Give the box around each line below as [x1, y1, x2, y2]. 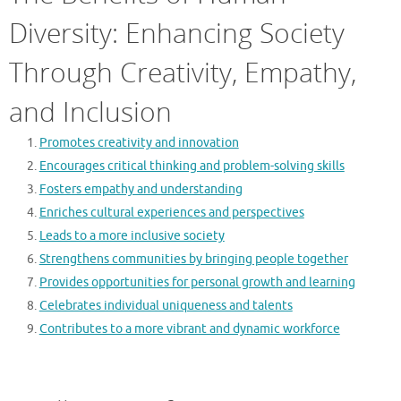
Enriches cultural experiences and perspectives [38, 205, 304, 221]
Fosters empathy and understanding [38, 182, 243, 198]
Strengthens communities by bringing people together [38, 252, 348, 268]
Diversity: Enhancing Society [9, 14, 345, 52]
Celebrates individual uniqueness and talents [38, 298, 293, 314]
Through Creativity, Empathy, [9, 54, 356, 91]
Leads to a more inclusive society [38, 228, 225, 244]
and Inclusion [9, 93, 172, 131]
